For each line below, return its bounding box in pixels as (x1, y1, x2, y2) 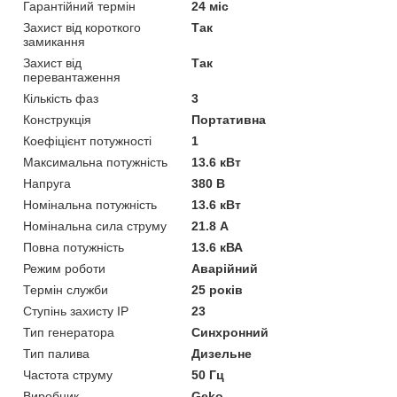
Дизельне (191, 346, 253, 361)
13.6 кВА (191, 239, 244, 254)
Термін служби (23, 282, 108, 297)
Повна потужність (23, 239, 124, 254)
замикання (23, 34, 85, 49)
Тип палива (23, 346, 90, 361)
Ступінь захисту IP (23, 303, 128, 318)
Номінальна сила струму (23, 218, 167, 233)
